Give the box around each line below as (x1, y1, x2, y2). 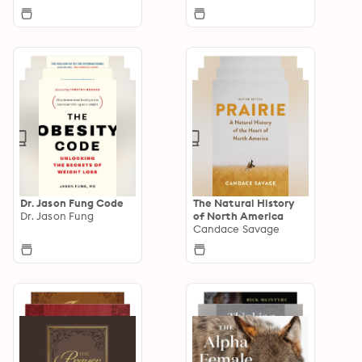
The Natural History (193, 196, 295, 209)
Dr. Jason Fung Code (20, 196, 124, 209)
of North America (193, 208, 284, 222)
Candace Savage (193, 221, 280, 235)
